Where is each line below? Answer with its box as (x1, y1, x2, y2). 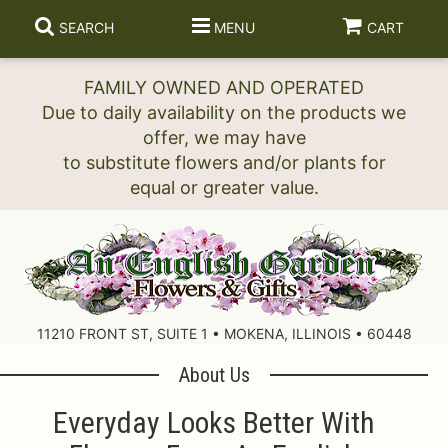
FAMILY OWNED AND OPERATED (84, 77, 364, 98)
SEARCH (59, 19, 115, 36)
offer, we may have (142, 127, 306, 148)
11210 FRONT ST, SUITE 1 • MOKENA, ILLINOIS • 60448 (36, 325, 412, 342)
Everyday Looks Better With (53, 405, 375, 440)
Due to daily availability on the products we (42, 102, 406, 123)
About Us (178, 363, 250, 387)
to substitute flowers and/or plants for (62, 152, 386, 173)
